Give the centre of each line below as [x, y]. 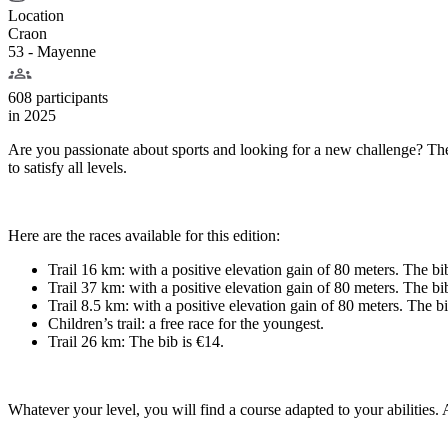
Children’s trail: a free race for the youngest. [186, 323]
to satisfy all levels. [67, 167]
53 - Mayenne [52, 51]
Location [36, 15]
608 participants [58, 97]
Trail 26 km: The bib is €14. [136, 341]
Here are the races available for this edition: [144, 235]
